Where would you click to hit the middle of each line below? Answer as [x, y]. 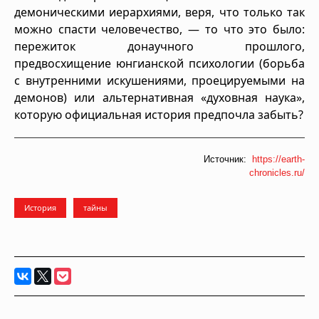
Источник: [228, 159]
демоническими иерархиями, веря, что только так [159, 12]
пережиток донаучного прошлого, [159, 46]
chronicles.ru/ [277, 172]
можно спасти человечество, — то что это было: [159, 29]
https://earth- [278, 159]
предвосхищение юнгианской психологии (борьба [159, 63]
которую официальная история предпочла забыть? [159, 114]
